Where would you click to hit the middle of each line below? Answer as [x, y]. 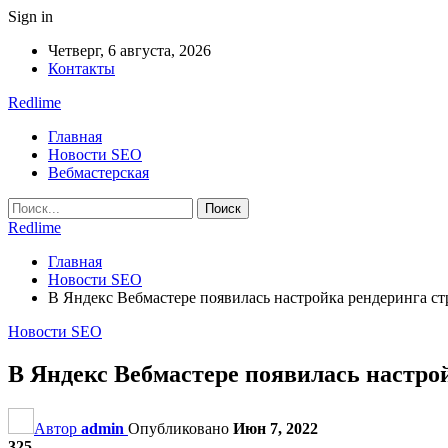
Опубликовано [180, 428]
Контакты [81, 68]
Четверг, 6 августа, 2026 [129, 50]
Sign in [30, 16]
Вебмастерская [98, 172]
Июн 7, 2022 [275, 428]
